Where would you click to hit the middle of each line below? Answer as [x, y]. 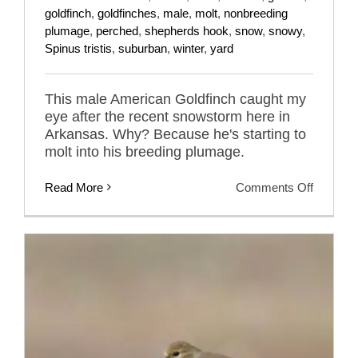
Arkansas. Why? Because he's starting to [175, 134]
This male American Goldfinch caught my [175, 99]
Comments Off [274, 187]
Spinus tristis [78, 48]
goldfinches [127, 13]
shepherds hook [187, 30]
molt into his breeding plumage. [145, 151]
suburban [143, 48]
